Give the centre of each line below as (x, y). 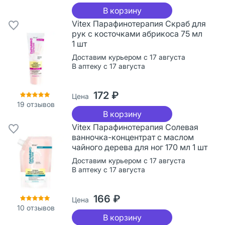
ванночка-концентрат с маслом (133, 137)
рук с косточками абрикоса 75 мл (137, 33)
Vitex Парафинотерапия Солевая (135, 127)
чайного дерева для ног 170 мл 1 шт (140, 147)
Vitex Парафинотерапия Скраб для (139, 23)
